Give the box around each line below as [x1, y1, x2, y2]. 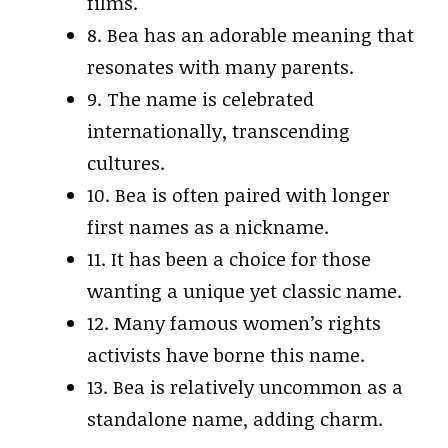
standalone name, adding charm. [87, 406, 383, 432]
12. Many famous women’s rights [87, 310, 381, 336]
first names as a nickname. [87, 214, 329, 240]
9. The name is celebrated [87, 86, 314, 112]
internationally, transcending [87, 118, 350, 144]
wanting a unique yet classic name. [87, 278, 402, 304]
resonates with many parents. [87, 54, 354, 80]
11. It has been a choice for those [87, 246, 371, 272]
